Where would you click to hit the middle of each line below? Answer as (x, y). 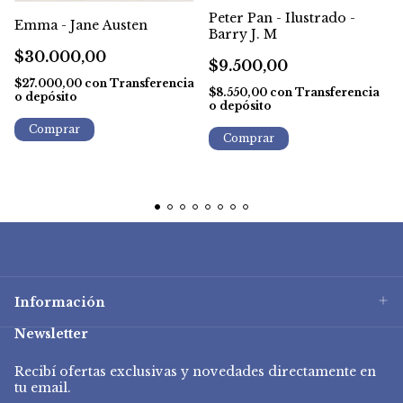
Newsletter (51, 333)
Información (60, 302)
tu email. (43, 387)
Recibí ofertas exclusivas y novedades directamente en (195, 371)
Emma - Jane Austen (81, 25)
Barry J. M (243, 35)
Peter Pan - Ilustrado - (282, 18)
